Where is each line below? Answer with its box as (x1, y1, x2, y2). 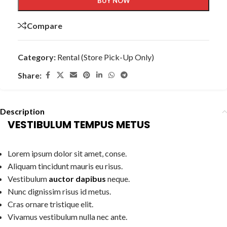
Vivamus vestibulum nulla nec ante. (8, 212, 127, 222)
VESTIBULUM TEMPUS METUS (8, 118, 150, 132)
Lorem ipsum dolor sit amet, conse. (8, 148, 127, 159)
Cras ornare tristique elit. (8, 199, 93, 209)
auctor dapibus (49, 174, 106, 184)
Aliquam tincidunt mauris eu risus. (8, 161, 123, 171)
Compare (27, 20, 62, 30)
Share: (18, 70, 42, 81)
